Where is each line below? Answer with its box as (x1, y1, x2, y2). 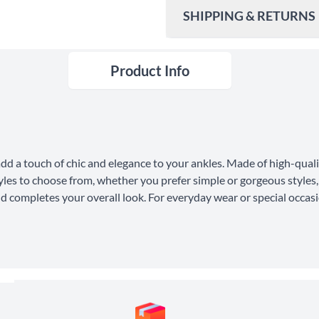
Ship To (189, 72, 231, 88)
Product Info (110, 61, 190, 79)
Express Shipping (195, 170, 279, 184)
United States (230, 72, 307, 88)
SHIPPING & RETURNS (183, 7, 316, 23)
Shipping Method (195, 103, 281, 117)
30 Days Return (195, 215, 282, 231)
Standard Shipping (195, 135, 286, 150)
